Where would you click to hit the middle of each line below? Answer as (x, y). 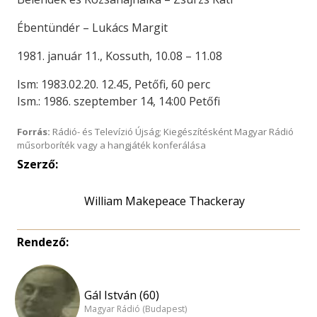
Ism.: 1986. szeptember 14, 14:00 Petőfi (119, 101)
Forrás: (34, 132)
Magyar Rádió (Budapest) (136, 309)
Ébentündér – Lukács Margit (92, 28)
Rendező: (43, 242)
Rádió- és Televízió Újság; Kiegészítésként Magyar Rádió (172, 132)
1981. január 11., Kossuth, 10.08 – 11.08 (120, 56)
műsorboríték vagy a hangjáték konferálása (111, 145)
